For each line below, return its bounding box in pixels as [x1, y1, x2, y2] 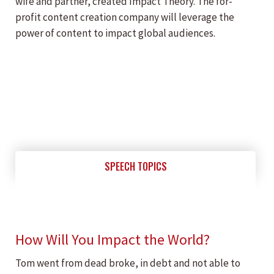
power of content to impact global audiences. [15, 26, 215, 40]
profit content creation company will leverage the [15, 10, 234, 24]
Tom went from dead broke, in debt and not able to [15, 256, 240, 270]
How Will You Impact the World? [15, 230, 210, 249]
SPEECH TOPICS [104, 159, 167, 174]
